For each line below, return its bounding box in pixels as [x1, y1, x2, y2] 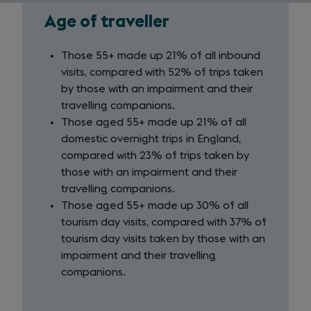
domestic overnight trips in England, [61, 133, 241, 144]
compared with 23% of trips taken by [61, 150, 249, 161]
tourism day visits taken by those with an [61, 233, 265, 244]
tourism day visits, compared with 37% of [61, 217, 267, 228]
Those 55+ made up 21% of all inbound [61, 50, 260, 61]
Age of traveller [44, 13, 169, 31]
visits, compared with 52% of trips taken [61, 67, 263, 78]
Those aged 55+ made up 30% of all [61, 200, 249, 211]
